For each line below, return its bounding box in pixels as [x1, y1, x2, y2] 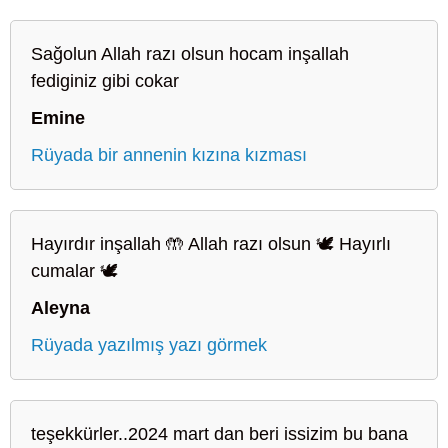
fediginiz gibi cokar [31, 70, 179, 91]
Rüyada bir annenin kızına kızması [31, 144, 307, 165]
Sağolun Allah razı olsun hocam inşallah [31, 43, 349, 64]
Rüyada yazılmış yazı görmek [31, 334, 267, 355]
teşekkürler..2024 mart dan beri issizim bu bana [31, 423, 408, 444]
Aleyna [31, 297, 90, 318]
